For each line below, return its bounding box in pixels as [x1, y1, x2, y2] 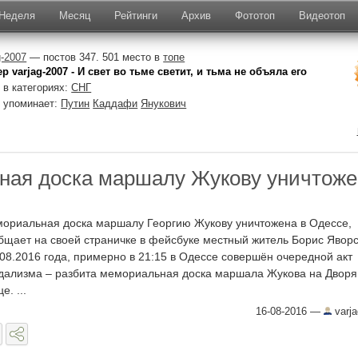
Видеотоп [299, 10, 345, 22]
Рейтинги [114, 10, 157, 22]
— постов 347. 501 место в [26, 51, 164, 63]
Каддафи [93, 97, 138, 109]
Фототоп [235, 10, 275, 22]
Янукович [141, 97, 187, 109]
